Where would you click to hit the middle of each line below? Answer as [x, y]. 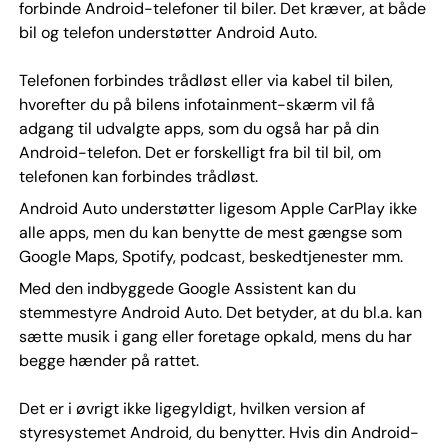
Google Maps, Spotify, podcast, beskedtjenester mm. [210, 256]
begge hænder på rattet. [108, 360]
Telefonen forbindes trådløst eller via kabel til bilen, [205, 80]
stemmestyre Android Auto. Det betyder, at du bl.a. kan [220, 312]
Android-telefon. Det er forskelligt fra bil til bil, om [199, 152]
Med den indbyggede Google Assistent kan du [187, 288]
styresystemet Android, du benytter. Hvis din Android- [218, 432]
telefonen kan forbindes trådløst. [138, 176]
